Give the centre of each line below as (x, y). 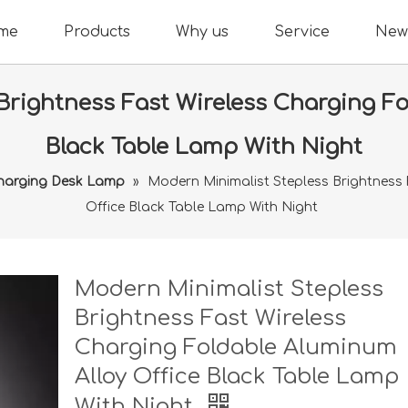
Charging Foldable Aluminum (236, 347)
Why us (202, 32)
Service (302, 32)
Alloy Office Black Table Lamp (237, 377)
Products (97, 32)
